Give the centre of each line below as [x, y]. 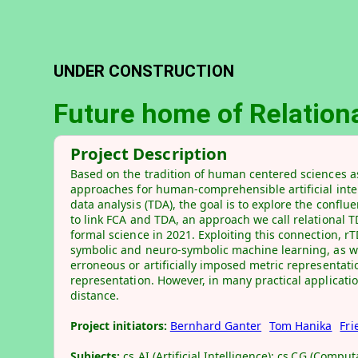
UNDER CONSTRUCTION [144, 72]
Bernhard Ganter [216, 326]
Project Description [149, 154]
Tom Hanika [301, 326]
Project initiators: [120, 326]
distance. [95, 296]
